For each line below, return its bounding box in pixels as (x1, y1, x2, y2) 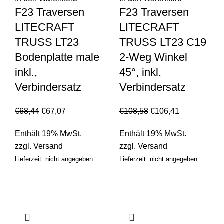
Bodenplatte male (15, 51, 99, 64)
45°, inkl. (119, 66, 161, 79)
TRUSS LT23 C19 (119, 36, 206, 49)
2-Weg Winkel (119, 51, 187, 64)
